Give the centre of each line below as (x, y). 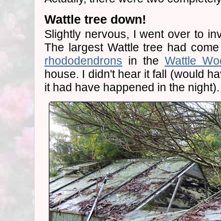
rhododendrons (83, 61)
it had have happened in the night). (132, 87)
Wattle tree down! (95, 19)
